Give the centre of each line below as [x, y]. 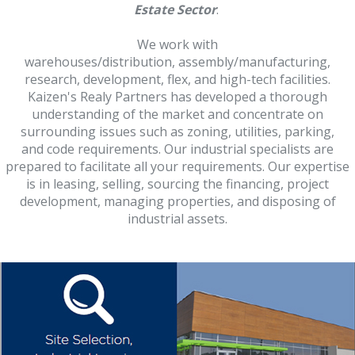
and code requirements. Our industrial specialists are [177, 149]
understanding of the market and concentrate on [177, 114]
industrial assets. [177, 219]
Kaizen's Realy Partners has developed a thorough [177, 97]
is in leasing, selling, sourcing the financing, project [177, 184]
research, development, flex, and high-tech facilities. [177, 79]
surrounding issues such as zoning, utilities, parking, [177, 132]
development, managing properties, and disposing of [177, 201]
